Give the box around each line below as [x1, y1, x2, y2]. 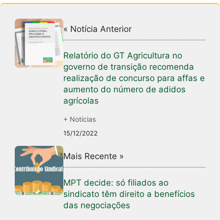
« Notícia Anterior [63, 24, 132, 34]
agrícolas [63, 96, 99, 106]
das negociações [63, 200, 131, 211]
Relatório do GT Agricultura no [63, 51, 183, 61]
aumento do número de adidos [63, 84, 186, 95]
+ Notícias [63, 115, 96, 124]
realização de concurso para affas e [63, 73, 205, 83]
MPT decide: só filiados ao [63, 178, 169, 188]
